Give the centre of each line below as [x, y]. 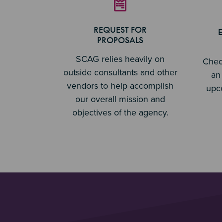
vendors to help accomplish [120, 86]
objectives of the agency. [120, 112]
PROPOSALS [120, 40]
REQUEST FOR [120, 29]
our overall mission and [120, 99]
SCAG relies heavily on [120, 59]
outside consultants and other [120, 72]
